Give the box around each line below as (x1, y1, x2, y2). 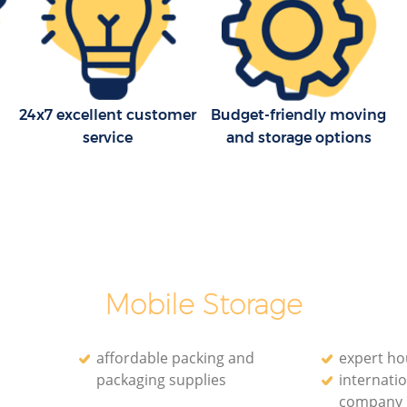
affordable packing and (96, 347, 255, 368)
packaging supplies (96, 369, 227, 390)
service (83, 128, 134, 146)
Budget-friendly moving (211, 105, 387, 124)
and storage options (225, 128, 372, 146)
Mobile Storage (104, 287, 303, 322)
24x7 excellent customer (19, 105, 197, 124)
